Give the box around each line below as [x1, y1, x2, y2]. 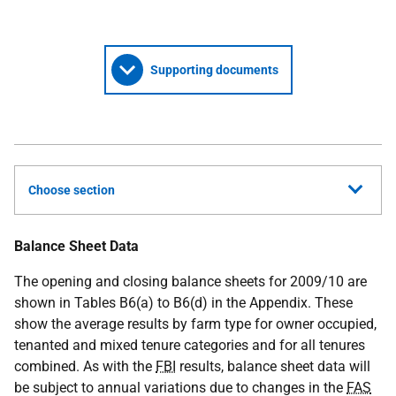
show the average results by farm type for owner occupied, [14, 316, 377, 332]
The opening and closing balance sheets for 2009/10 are [14, 273, 367, 290]
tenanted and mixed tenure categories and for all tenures [14, 337, 365, 354]
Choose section [28, 183, 115, 197]
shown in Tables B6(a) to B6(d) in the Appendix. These [14, 294, 353, 311]
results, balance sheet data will [176, 358, 370, 375]
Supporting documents [149, 63, 278, 77]
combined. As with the [14, 358, 156, 375]
